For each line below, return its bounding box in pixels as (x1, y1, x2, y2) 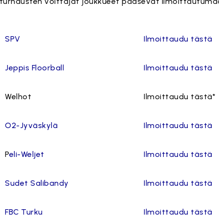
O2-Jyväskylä (5, 121, 58, 130)
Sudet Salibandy (5, 178, 69, 188)
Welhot (5, 92, 32, 101)
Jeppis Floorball (5, 63, 65, 72)
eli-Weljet (9, 150, 44, 159)
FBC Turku (5, 207, 43, 217)
